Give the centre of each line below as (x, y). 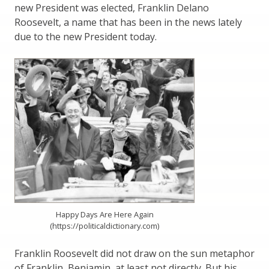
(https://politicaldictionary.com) (104, 226)
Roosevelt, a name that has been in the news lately (128, 22)
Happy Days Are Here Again (104, 215)
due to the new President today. (86, 36)
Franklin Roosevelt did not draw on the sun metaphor (134, 254)
